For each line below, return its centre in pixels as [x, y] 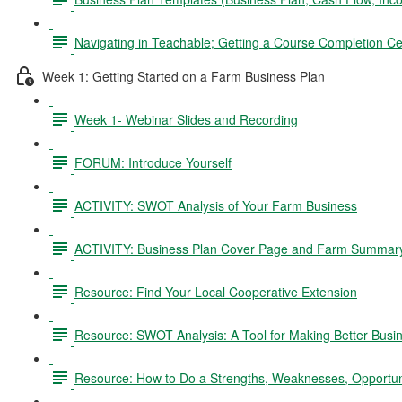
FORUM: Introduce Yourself [153, 162]
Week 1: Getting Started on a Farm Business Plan [184, 76]
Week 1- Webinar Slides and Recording [186, 119]
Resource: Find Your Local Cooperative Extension [216, 291]
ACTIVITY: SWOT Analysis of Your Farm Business [216, 205]
